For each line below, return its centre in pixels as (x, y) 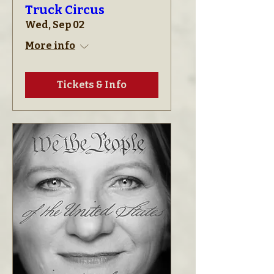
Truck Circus (65, 10)
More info (50, 46)
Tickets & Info (92, 85)
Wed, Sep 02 (55, 25)
